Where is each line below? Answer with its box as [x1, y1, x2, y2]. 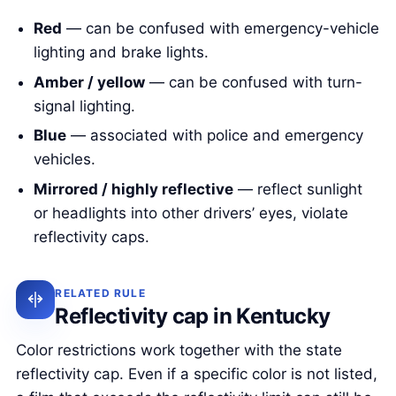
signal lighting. [34, 96, 136, 115]
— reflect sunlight [233, 179, 363, 198]
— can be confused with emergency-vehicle [62, 19, 380, 38]
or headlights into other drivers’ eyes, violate [34, 203, 349, 222]
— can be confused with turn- [145, 72, 363, 91]
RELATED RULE [55, 286, 146, 300]
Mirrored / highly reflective [34, 179, 234, 198]
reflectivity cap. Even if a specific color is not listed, [16, 365, 378, 384]
